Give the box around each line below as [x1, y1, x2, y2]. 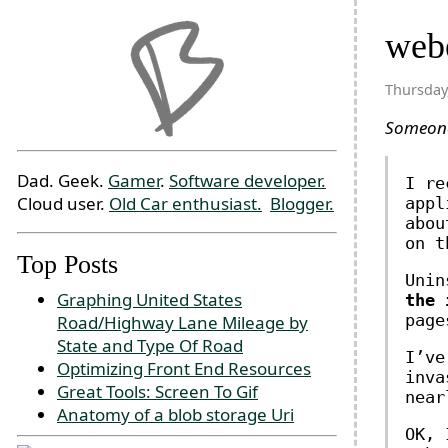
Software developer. [169, 168, 326, 192]
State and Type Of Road [57, 334, 243, 357]
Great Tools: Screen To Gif [57, 380, 258, 403]
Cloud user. [17, 191, 109, 215]
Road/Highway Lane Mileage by [57, 311, 308, 334]
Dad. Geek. [17, 168, 108, 192]
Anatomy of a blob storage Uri [57, 403, 294, 426]
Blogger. [270, 191, 334, 215]
